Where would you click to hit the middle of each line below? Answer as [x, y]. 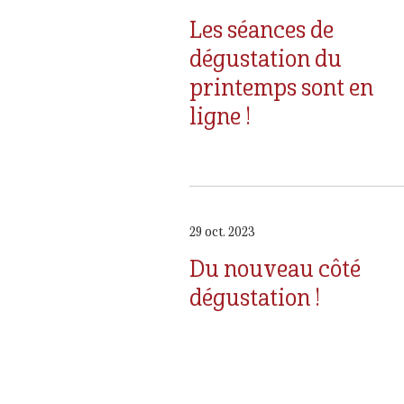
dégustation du [266, 58]
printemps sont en [281, 87]
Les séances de [262, 29]
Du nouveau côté [275, 268]
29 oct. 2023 [222, 232]
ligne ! [220, 115]
